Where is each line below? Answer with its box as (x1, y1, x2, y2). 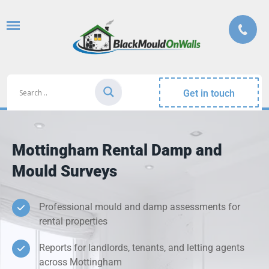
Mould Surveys (12, 162, 117, 181)
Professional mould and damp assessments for (39, 201, 240, 213)
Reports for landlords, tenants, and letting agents (39, 242, 244, 254)
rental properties (39, 216, 107, 228)
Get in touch (183, 88, 235, 100)
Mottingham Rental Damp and (12, 141, 222, 160)
